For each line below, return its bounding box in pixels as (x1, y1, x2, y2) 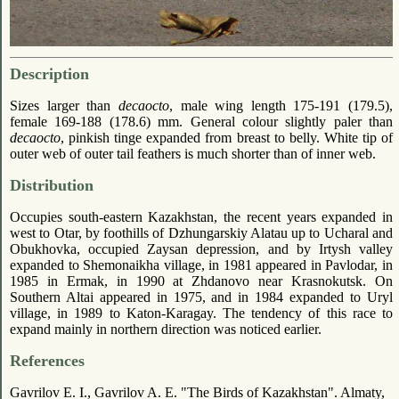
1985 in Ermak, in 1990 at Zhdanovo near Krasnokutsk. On (10, 273, 393, 289)
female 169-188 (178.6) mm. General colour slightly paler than (10, 114, 393, 130)
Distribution (10, 176, 94, 195)
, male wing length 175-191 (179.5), (168, 98, 393, 114)
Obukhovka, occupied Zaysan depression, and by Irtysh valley (10, 241, 393, 257)
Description (10, 65, 89, 84)
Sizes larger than (10, 98, 118, 114)
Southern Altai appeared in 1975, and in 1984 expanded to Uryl (10, 289, 393, 305)
